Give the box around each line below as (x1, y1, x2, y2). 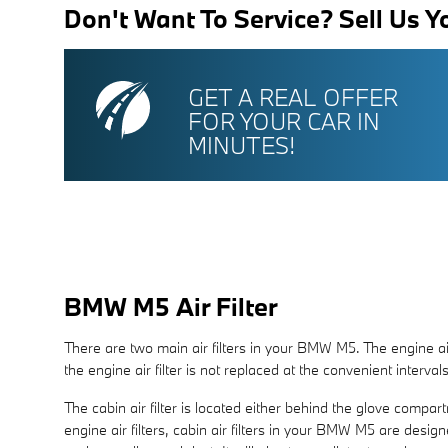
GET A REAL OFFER (188, 81, 398, 112)
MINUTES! (188, 129, 295, 160)
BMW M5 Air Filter (64, 289, 278, 323)
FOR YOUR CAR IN (188, 105, 380, 136)
